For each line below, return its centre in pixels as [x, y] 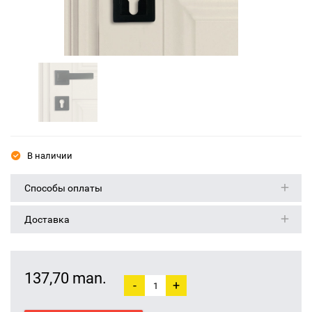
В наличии [49, 156]
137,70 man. [65, 278]
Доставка [47, 219]
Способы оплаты [63, 188]
